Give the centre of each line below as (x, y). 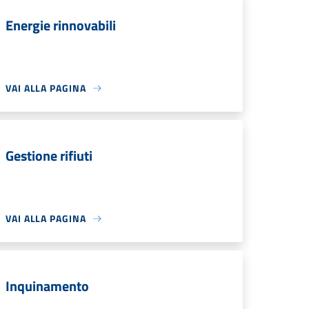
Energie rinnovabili (61, 25)
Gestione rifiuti (49, 156)
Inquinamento (47, 286)
